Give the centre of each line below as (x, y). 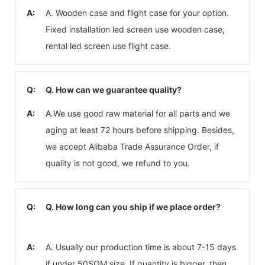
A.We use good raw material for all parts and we (138, 113)
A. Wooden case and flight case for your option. (137, 12)
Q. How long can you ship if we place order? (133, 206)
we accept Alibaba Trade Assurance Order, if (132, 146)
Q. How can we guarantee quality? (114, 89)
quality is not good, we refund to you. (118, 163)
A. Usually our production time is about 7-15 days (141, 247)
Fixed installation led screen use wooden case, (135, 29)
